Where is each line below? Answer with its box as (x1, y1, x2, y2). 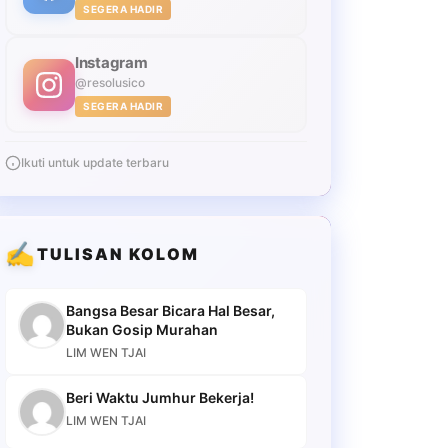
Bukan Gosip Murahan (66, 321, 218, 338)
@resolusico (75, 75, 145, 90)
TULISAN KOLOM (37, 243, 199, 264)
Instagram (75, 53, 148, 72)
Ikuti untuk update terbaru (21, 155, 169, 170)
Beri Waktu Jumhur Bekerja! (66, 389, 254, 406)
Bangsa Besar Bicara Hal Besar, (66, 302, 275, 319)
